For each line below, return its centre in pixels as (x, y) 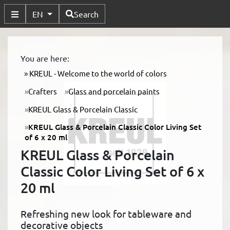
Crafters (43, 91)
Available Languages (91, 9)
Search (86, 14)
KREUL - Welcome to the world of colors (98, 73)
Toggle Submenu (45, 26)
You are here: (45, 58)
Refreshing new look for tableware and (106, 213)
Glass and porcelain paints (114, 91)
